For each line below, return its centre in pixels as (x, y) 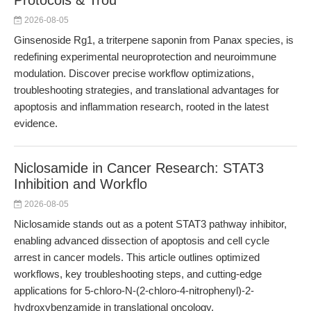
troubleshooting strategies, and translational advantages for (146, 90)
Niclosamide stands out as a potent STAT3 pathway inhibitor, (150, 224)
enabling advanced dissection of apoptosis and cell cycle (142, 241)
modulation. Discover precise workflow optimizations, (134, 73)
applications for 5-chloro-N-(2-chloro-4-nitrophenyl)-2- (134, 291)
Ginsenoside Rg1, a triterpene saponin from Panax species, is (154, 40)
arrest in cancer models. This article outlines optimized (137, 257)
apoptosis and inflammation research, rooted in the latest (141, 107)
